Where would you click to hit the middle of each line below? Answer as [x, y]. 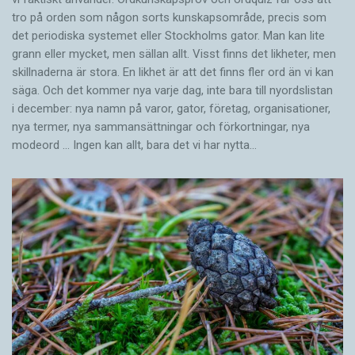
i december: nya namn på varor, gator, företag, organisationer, [171, 109]
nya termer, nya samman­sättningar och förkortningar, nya [161, 127]
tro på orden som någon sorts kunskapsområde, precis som [169, 18]
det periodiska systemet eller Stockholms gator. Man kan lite [168, 36]
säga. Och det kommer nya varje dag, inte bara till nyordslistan [172, 91]
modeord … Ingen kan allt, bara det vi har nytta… [134, 145]
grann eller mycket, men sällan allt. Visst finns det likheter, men [174, 54]
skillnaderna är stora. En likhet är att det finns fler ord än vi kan [173, 73]
